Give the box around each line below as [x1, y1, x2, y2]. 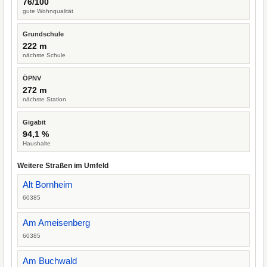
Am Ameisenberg [23, 218, 90, 228]
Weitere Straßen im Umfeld [17, 162, 108, 170]
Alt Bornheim [23, 179, 73, 190]
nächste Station [23, 96, 66, 103]
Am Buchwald [23, 256, 77, 266]
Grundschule [23, 30, 64, 38]
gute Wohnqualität [23, 8, 73, 14]
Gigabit [23, 119, 46, 126]
